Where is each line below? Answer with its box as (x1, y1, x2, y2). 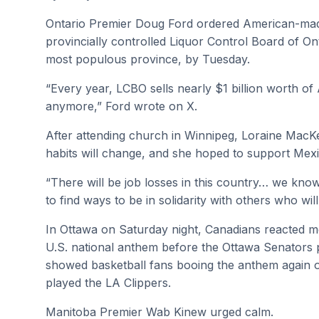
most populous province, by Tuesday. (46, 52, 250, 66)
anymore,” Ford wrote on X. (46, 99, 197, 113)
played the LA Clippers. (46, 276, 171, 290)
